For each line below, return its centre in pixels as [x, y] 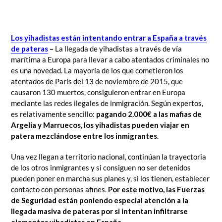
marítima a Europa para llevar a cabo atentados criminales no [110, 60]
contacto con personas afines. [59, 189]
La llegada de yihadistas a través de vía [118, 49]
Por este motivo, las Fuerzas [156, 189]
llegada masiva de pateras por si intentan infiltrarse [99, 211]
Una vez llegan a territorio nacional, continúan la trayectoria [109, 156]
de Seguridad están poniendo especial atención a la [100, 200]
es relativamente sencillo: [54, 114]
